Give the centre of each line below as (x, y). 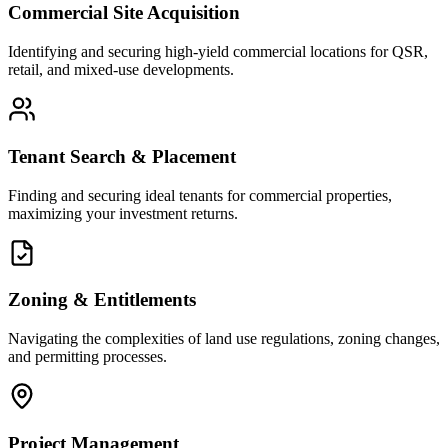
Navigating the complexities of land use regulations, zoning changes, (224, 338)
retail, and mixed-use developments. (121, 70)
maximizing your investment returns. (123, 213)
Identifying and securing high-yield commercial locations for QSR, (218, 52)
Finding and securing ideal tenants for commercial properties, (200, 195)
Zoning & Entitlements (102, 300)
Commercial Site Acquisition (124, 13)
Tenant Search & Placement (122, 156)
